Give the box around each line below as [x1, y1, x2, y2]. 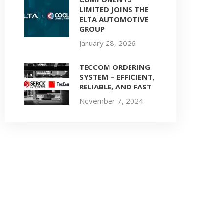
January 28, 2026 [79, 38, 136, 48]
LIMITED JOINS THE [79, 4, 149, 14]
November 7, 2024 [79, 96, 143, 106]
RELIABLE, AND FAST [79, 82, 152, 91]
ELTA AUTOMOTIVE [79, 14, 149, 24]
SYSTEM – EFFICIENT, [79, 72, 154, 82]
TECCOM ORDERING [79, 62, 150, 72]
